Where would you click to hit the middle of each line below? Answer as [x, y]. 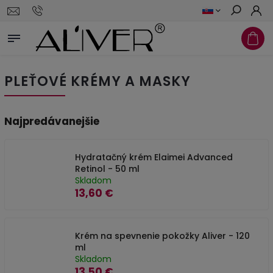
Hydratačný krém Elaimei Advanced [154, 157]
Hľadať [245, 32]
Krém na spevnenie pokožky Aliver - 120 [162, 236]
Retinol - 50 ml [107, 169]
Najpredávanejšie [52, 121]
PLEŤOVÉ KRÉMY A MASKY [97, 81]
